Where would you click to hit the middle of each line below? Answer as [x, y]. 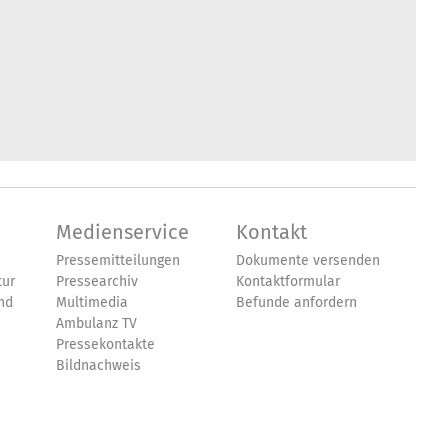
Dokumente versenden [308, 260]
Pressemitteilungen [118, 260]
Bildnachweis [98, 365]
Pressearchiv [97, 281]
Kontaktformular [288, 281]
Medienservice [122, 232]
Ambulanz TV [96, 323]
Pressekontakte [105, 344]
